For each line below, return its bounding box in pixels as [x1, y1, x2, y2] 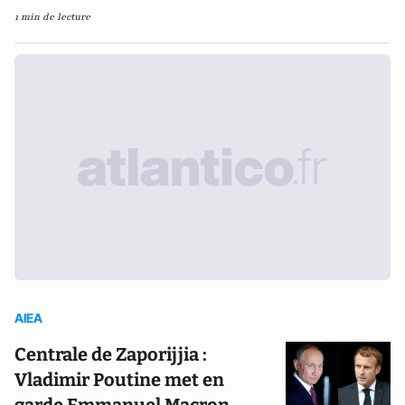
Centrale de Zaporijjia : [14, 344, 207, 366]
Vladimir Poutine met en [14, 369, 224, 391]
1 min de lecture [14, 10, 90, 24]
